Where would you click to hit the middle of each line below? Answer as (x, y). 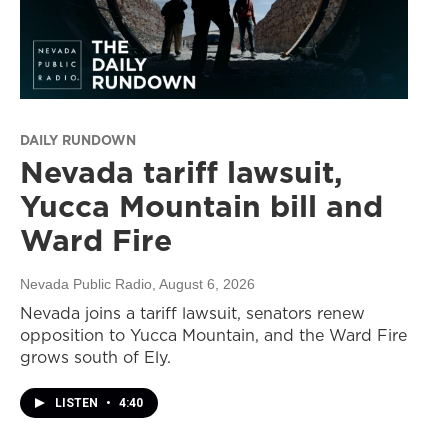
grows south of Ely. (95, 356)
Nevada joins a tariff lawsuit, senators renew (192, 312)
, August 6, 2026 (203, 283)
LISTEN (78, 402)
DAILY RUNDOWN (78, 139)
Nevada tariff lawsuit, (181, 171)
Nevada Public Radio (86, 283)
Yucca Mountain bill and (201, 205)
